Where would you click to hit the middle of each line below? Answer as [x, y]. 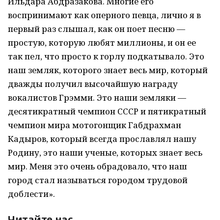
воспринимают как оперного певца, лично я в [104, 15]
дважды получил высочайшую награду [93, 84]
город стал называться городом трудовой [98, 180]
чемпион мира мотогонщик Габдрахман [95, 125]
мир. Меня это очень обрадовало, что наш [97, 166]
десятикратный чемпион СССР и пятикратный [107, 111]
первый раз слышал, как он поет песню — [96, 29]
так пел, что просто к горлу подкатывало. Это [106, 56]
